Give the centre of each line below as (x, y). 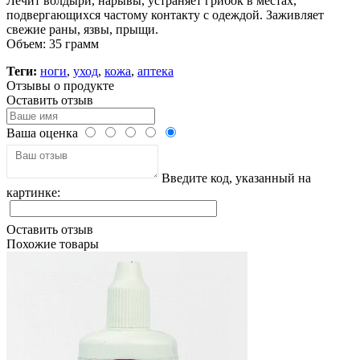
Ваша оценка (42, 133)
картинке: (33, 192)
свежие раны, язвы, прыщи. (82, 29)
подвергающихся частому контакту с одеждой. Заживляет (165, 14)
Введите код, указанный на (235, 178)
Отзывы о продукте (60, 85)
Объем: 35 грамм (53, 43)
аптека (155, 71)
